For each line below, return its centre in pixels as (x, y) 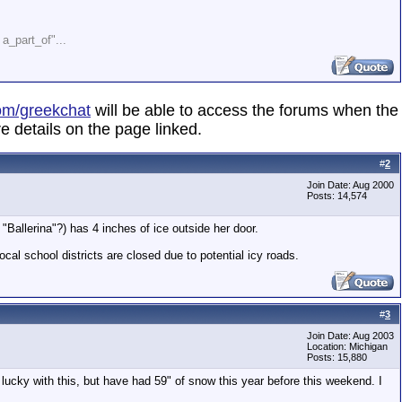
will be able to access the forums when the (245, 110)
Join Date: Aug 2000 (350, 185)
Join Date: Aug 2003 (350, 336)
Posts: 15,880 (337, 357)
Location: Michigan (347, 346)
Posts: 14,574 (337, 196)
